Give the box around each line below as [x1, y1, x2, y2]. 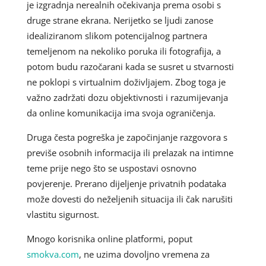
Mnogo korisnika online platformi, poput [26, 232, 192, 245]
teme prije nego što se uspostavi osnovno [26, 161, 197, 174]
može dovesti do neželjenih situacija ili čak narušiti [26, 192, 233, 205]
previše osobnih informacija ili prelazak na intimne [26, 146, 233, 159]
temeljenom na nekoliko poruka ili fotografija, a [26, 45, 221, 57]
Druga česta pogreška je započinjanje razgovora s [26, 131, 227, 143]
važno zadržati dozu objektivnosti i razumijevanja [26, 91, 228, 103]
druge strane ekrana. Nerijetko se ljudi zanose [26, 14, 213, 26]
